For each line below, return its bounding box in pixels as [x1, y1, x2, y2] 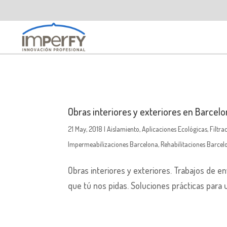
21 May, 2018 [68, 125, 103, 133]
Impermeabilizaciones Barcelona [68, 140, 159, 148]
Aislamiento [107, 125, 140, 133]
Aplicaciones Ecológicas [142, 125, 208, 133]
